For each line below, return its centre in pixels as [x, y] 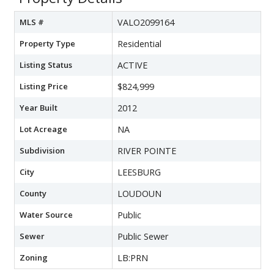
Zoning [34, 257]
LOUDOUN [139, 193]
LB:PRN [133, 257]
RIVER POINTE [147, 150]
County [33, 193]
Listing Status [46, 65]
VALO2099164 [146, 22]
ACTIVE [132, 65]
